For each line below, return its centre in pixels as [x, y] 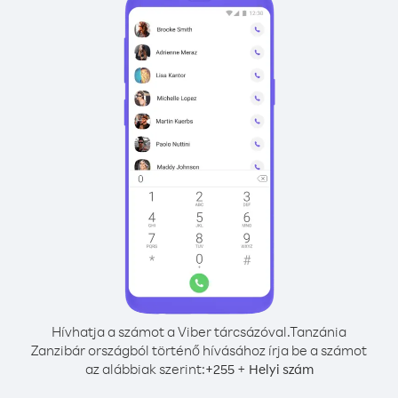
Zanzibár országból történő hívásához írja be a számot [199, 350]
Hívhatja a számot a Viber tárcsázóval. [171, 331]
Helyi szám [281, 369]
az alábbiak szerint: [145, 369]
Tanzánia [318, 331]
